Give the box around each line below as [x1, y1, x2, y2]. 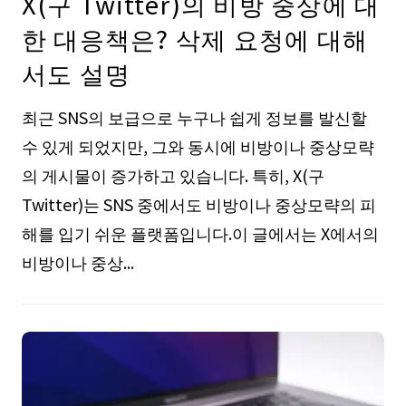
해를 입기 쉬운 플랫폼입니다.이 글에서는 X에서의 [21, 221, 379, 246]
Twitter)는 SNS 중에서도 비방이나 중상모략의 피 [21, 192, 376, 217]
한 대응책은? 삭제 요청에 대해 [21, 20, 369, 57]
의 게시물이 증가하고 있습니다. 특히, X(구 [21, 163, 324, 188]
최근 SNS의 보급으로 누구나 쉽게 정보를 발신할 [21, 105, 367, 130]
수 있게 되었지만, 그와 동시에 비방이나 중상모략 [21, 134, 374, 159]
